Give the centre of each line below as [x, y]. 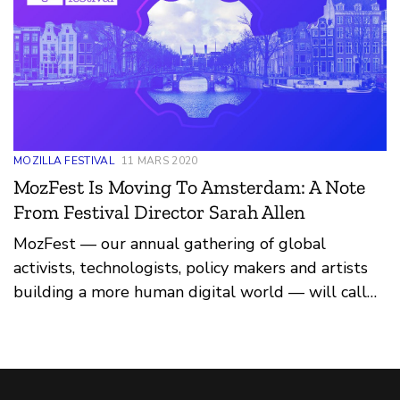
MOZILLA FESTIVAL [64, 160]
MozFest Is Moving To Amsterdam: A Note [189, 187]
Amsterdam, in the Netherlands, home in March [187, 316]
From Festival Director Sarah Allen [159, 212]
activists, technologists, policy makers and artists [191, 267]
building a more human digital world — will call [190, 292]
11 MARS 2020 [159, 160]
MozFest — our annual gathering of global [170, 243]
